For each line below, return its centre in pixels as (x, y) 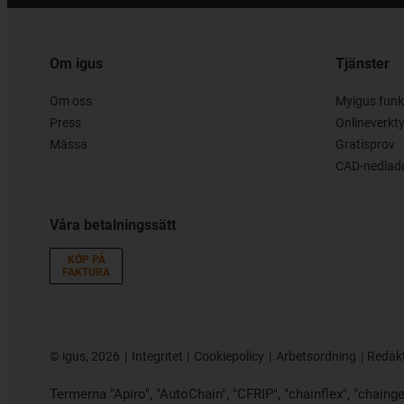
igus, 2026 (90, 357)
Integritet (157, 357)
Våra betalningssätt (113, 225)
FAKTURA (86, 273)
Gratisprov (365, 145)
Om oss (71, 101)
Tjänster (362, 64)
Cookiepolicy (230, 357)
